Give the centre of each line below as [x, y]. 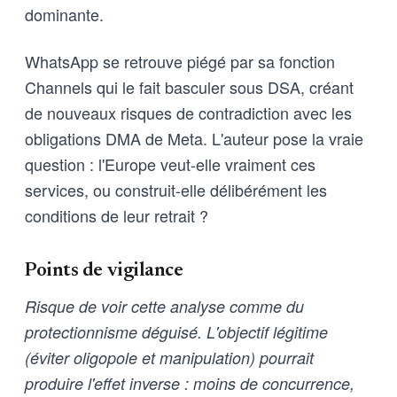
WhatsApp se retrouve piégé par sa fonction [180, 61]
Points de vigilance [104, 271]
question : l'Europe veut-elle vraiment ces [170, 163]
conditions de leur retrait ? [117, 215]
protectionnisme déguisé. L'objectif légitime [176, 331]
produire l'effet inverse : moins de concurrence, [190, 383]
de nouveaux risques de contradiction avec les [188, 112]
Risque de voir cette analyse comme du [164, 306]
